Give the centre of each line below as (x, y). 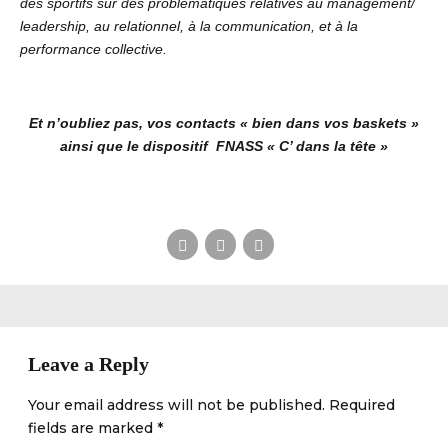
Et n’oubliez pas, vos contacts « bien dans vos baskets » (224, 123)
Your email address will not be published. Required (211, 404)
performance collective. (93, 49)
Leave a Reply (88, 365)
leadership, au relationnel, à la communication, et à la (189, 26)
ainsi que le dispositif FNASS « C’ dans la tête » (224, 146)
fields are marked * (95, 427)
